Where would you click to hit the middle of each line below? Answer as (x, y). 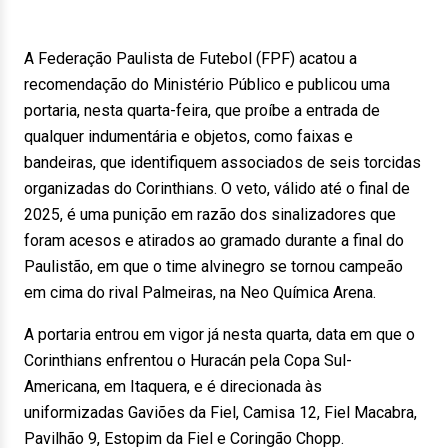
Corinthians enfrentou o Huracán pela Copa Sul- (188, 360)
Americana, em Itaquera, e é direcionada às (173, 386)
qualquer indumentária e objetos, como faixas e (188, 136)
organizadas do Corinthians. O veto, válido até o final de (217, 188)
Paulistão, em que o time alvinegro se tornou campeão (213, 266)
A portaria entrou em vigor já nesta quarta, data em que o (219, 334)
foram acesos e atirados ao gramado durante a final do (214, 240)
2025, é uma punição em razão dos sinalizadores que (210, 214)
